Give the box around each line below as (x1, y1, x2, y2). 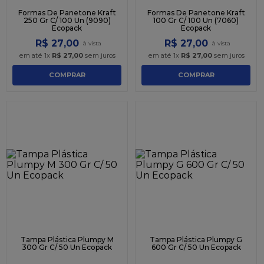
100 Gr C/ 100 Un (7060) (153, 15, 239, 25)
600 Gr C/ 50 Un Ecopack (151, 242, 241, 252)
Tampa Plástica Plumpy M (20, 235, 114, 244)
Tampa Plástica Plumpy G (150, 235, 242, 244)
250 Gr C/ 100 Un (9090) (23, 15, 111, 25)
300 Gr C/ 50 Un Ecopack (22, 242, 112, 252)
